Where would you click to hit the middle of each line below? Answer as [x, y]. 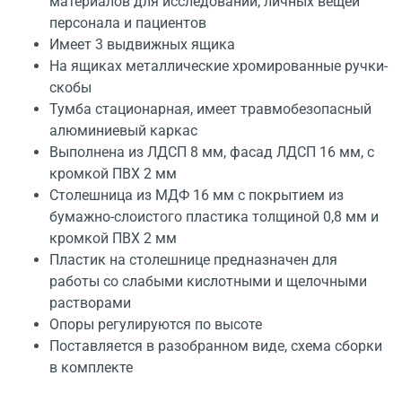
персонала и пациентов [128, 23]
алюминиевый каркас [123, 131]
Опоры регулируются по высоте [156, 325]
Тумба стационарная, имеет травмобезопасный [210, 109]
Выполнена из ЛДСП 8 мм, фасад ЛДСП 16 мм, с [212, 153]
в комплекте [91, 368]
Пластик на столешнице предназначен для [193, 260]
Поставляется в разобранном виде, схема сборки [216, 346]
